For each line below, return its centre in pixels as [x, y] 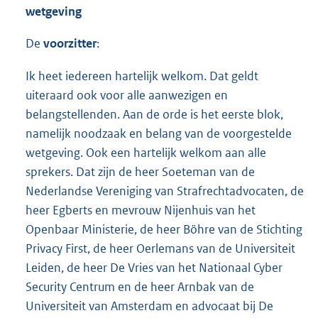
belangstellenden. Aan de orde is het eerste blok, [154, 114]
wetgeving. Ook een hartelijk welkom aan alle [146, 152]
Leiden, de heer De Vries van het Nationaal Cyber [154, 267]
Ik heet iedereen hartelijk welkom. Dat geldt [142, 76]
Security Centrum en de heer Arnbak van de [140, 286]
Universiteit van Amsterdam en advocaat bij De [149, 306]
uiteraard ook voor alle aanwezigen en [127, 95]
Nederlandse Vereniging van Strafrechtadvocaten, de [165, 191]
